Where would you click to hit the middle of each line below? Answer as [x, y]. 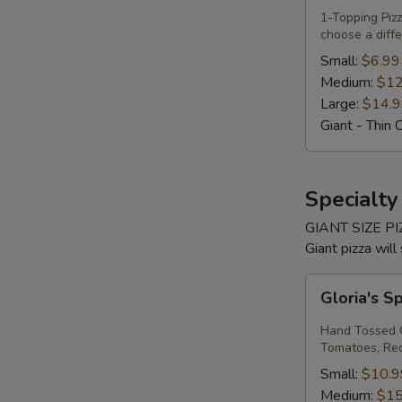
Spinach [329, 306]
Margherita [339, 328]
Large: [341, 104]
